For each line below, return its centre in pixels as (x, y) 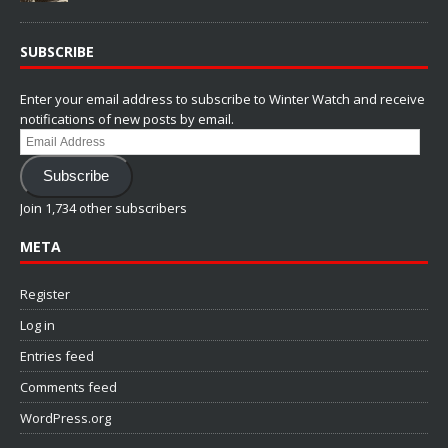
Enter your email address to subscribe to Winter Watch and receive (222, 98)
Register (45, 294)
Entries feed (57, 356)
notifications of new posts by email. (127, 118)
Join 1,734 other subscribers (103, 208)
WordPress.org (65, 418)
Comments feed (68, 387)
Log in (37, 325)
